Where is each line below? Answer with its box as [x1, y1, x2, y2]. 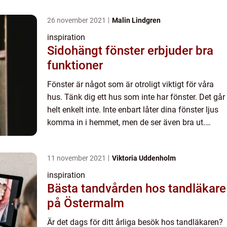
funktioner [47, 58, 103, 72]
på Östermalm [47, 196, 124, 210]
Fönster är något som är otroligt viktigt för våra [47, 80, 214, 89]
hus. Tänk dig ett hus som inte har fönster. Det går [47, 92, 225, 102]
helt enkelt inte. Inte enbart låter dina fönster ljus [47, 105, 218, 115]
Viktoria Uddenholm [112, 154, 176, 162]
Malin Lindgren [112, 16, 161, 24]
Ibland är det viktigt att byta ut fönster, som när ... [47, 130, 222, 140]
